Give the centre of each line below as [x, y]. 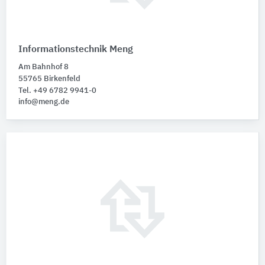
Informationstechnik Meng [76, 50]
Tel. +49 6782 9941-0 [57, 91]
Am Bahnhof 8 [43, 67]
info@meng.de [44, 102]
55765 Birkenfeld [49, 79]
